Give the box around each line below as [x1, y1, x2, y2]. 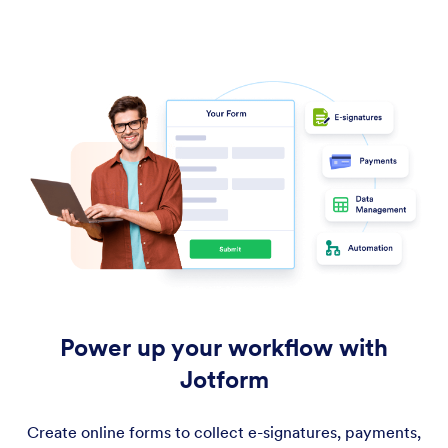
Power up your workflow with [60, 332, 388, 364]
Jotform [179, 364, 269, 396]
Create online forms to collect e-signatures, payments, [27, 422, 421, 443]
